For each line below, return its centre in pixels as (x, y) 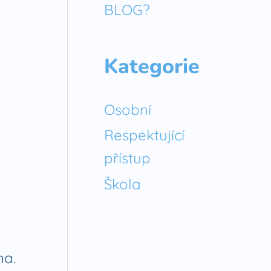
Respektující (144, 135)
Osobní (128, 109)
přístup (127, 158)
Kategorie (152, 66)
